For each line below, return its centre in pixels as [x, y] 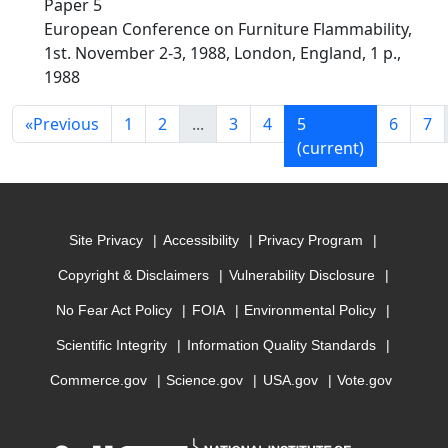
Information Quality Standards [281, 345]
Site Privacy [106, 240]
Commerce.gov [98, 380]
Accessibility [200, 240]
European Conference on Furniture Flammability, [228, 29]
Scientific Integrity [112, 345]
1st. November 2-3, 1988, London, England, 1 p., [222, 53]
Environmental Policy [310, 310]
